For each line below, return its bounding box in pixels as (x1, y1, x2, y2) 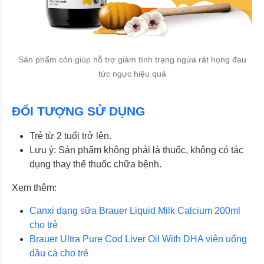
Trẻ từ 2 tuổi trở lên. (29, 130, 111, 141)
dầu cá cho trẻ (29, 247, 88, 258)
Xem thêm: (12, 182, 57, 193)
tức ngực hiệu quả (98, 68, 166, 78)
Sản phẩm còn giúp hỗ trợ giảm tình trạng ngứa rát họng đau (18, 54, 246, 64)
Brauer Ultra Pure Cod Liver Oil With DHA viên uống (29, 233, 247, 244)
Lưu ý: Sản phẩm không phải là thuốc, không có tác (29, 144, 243, 155)
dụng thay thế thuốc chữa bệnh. (29, 159, 161, 169)
